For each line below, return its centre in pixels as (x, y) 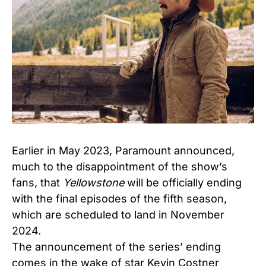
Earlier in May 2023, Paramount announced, (123, 150)
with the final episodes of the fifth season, (119, 198)
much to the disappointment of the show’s (120, 166)
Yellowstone (94, 182)
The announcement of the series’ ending (116, 246)
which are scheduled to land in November (118, 214)
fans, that (37, 182)
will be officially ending (183, 182)
